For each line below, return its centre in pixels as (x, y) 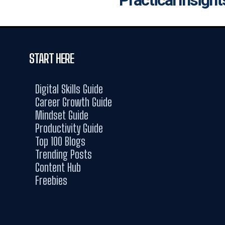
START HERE (51, 59)
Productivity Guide (69, 128)
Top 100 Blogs (60, 141)
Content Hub (58, 167)
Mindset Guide (62, 115)
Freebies (51, 181)
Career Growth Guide (74, 102)
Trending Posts (64, 154)
